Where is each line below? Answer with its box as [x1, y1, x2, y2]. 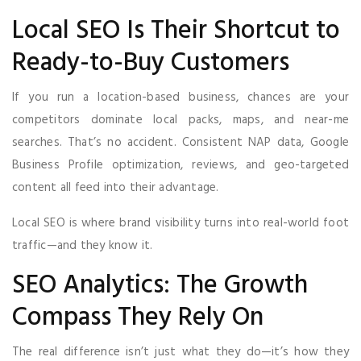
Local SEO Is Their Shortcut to [12, 10, 340, 52]
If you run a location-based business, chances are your [12, 87, 349, 107]
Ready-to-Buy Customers [12, 42, 289, 84]
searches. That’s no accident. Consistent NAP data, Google [12, 132, 349, 152]
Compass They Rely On [12, 297, 263, 338]
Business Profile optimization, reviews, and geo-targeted [12, 155, 349, 175]
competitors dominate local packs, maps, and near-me [12, 110, 349, 130]
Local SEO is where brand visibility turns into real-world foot [12, 213, 349, 233]
